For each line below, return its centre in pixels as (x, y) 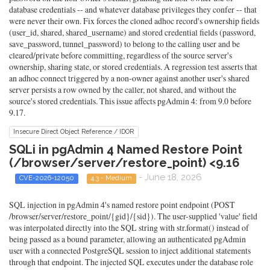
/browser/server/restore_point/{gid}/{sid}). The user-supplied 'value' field (133, 216)
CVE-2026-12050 (46, 178)
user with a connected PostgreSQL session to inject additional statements (130, 250)
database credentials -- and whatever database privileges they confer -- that (133, 10)
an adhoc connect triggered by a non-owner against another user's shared (129, 78)
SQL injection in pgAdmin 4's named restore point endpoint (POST (122, 204)
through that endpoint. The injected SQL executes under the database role (131, 262)
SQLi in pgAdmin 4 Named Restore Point (126, 150)
